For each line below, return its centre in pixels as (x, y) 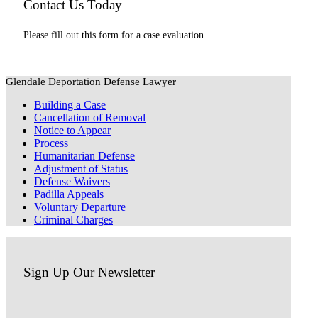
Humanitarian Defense (84, 156)
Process (51, 143)
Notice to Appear (72, 131)
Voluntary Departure (80, 207)
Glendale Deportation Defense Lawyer (91, 82)
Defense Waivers (72, 182)
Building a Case (70, 105)
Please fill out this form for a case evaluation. (115, 35)
